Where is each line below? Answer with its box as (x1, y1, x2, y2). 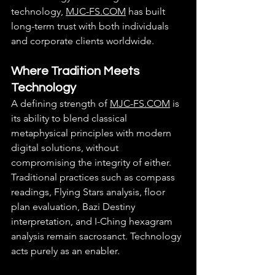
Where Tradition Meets (11, 64, 142, 77)
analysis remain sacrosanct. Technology (11, 230, 184, 242)
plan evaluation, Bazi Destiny (11, 200, 137, 212)
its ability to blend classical (11, 112, 130, 124)
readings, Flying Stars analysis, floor (11, 185, 168, 198)
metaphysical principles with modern (11, 126, 174, 139)
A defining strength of (11, 97, 110, 109)
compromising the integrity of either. (11, 156, 171, 168)
